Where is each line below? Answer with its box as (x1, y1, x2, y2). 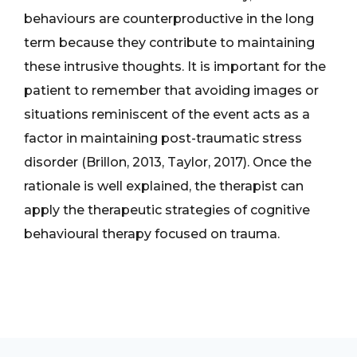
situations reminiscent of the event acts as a (24, 107, 310, 122)
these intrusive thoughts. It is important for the (24, 59, 326, 74)
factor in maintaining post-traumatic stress (24, 131, 302, 146)
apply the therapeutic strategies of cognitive (24, 202, 310, 218)
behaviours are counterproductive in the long (24, 11, 314, 26)
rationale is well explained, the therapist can (24, 178, 304, 194)
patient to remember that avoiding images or (24, 83, 319, 98)
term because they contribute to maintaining (24, 35, 315, 50)
